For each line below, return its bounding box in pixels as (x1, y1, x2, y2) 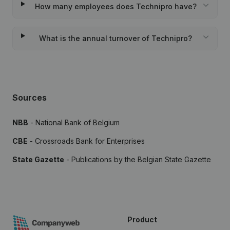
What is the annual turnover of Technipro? (39, 34, 193, 43)
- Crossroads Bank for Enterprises (28, 137, 145, 145)
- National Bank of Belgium (28, 118, 120, 127)
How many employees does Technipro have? (34, 2, 197, 11)
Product (127, 215, 157, 224)
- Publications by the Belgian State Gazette (64, 155, 211, 164)
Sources (12, 92, 47, 103)
